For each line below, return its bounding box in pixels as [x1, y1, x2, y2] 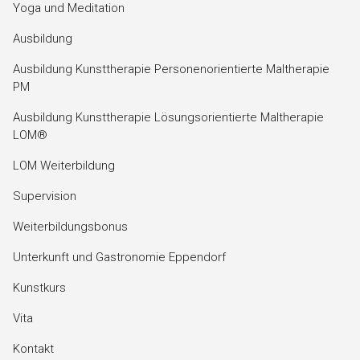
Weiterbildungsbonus [13, 219, 128, 234]
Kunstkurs [13, 280, 66, 295]
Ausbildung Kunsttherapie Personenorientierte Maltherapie [13, 61, 329, 76]
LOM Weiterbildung [13, 157, 115, 173]
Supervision [13, 188, 76, 203]
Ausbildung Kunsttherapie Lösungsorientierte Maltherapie [13, 109, 324, 125]
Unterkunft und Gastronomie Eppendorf [13, 249, 226, 264]
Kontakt [13, 341, 54, 356]
